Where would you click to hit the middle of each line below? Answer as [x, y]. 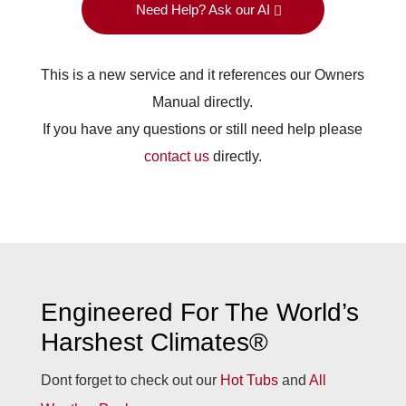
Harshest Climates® [154, 342]
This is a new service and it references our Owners [203, 75]
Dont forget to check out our [130, 380]
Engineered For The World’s [199, 312]
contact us [176, 156]
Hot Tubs [249, 380]
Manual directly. [203, 102]
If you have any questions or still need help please [203, 129]
